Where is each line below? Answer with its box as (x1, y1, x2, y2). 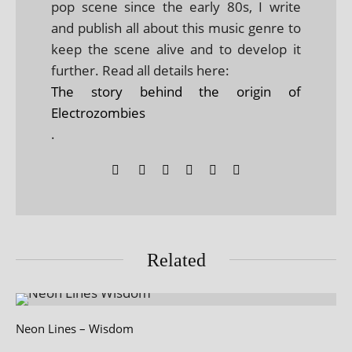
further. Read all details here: (51, 60, 229, 79)
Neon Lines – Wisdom (16, 320, 134, 336)
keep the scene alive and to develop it (51, 39, 301, 58)
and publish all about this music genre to (51, 18, 301, 37)
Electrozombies (51, 103, 145, 122)
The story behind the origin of (51, 82, 301, 101)
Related (146, 249, 206, 270)
